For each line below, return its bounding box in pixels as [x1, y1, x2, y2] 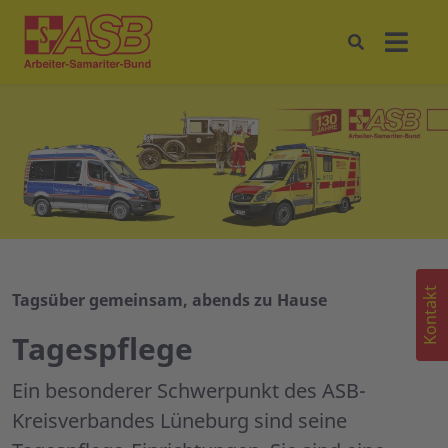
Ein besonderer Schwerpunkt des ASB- [12, 377, 366, 405]
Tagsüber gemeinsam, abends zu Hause [12, 289, 327, 312]
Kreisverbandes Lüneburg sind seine [12, 407, 347, 435]
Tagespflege [12, 328, 193, 370]
